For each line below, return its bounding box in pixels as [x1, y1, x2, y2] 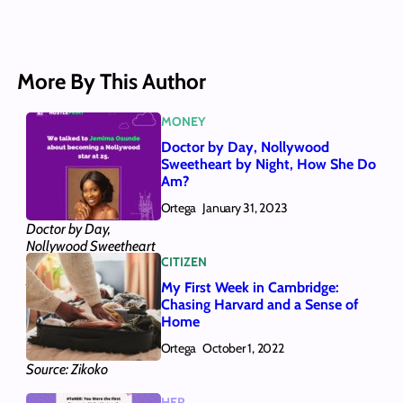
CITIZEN [160, 253, 207, 270]
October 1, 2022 [202, 340, 284, 357]
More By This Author [16, 67, 206, 94]
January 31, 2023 [202, 200, 288, 217]
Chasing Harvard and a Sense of [160, 296, 358, 314]
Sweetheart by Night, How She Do [160, 156, 376, 174]
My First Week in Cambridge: [160, 279, 339, 297]
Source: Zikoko [25, 360, 108, 378]
